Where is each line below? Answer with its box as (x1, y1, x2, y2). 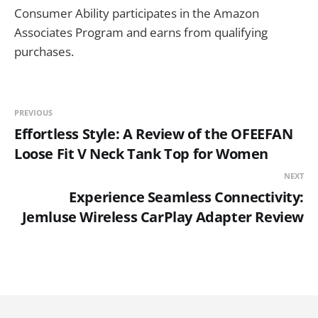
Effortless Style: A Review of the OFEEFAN (14, 124, 293, 143)
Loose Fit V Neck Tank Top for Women (14, 143, 269, 163)
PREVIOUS (14, 106, 53, 118)
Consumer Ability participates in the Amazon (14, 4, 259, 21)
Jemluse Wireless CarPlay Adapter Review (21, 207, 304, 226)
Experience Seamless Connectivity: (69, 187, 304, 207)
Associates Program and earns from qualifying (14, 23, 268, 40)
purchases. (14, 43, 74, 60)
